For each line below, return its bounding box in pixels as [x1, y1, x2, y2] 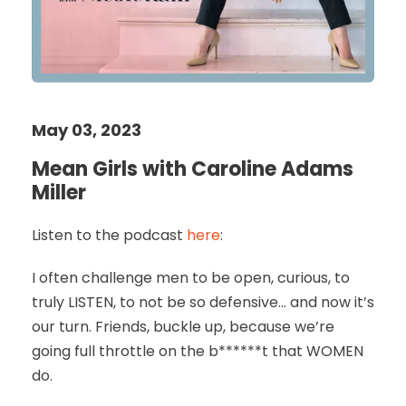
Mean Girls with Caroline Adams [32, 155, 353, 184]
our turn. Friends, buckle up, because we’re [32, 316, 334, 338]
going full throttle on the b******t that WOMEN [32, 341, 363, 362]
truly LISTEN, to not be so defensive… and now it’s [32, 292, 374, 314]
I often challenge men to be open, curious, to [32, 267, 350, 289]
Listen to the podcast [32, 225, 187, 246]
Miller [32, 179, 86, 208]
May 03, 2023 [32, 119, 141, 142]
